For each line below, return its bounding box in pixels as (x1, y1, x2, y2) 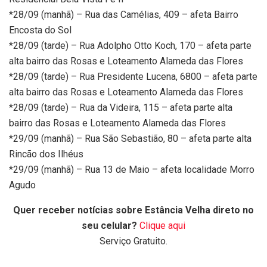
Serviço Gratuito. (100, 235, 167, 247)
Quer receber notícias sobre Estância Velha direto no (13, 204, 254, 216)
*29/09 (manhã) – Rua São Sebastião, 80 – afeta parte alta (9, 133, 252, 145)
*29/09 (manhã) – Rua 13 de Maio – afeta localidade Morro (9, 164, 254, 176)
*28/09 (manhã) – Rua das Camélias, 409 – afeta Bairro (9, 9, 238, 21)
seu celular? (82, 220, 137, 232)
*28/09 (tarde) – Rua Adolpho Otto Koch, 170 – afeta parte (9, 40, 252, 52)
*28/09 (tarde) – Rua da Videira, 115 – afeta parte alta (9, 102, 232, 114)
